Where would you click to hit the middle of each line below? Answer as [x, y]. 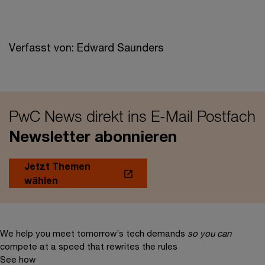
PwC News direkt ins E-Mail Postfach [132, 116]
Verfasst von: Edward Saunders [86, 47]
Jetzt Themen [57, 166]
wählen [41, 180]
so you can [209, 233]
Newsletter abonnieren [93, 136]
